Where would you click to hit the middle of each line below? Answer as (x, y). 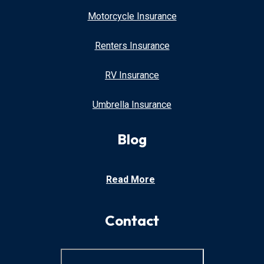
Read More (131, 179)
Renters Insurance (132, 45)
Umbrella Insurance (132, 104)
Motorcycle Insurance (132, 16)
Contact (132, 220)
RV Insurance (132, 75)
